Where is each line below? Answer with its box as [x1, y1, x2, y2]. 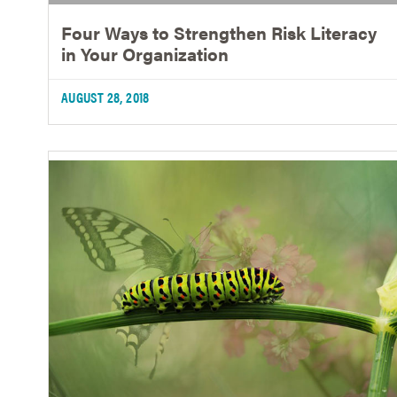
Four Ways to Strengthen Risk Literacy [60, 19, 377, 45]
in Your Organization [60, 40, 229, 66]
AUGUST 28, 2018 [60, 86, 150, 107]
